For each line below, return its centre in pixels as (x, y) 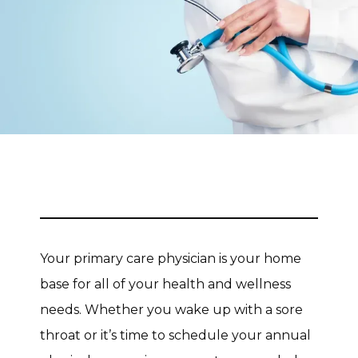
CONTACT (86, 124)
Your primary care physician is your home (171, 259)
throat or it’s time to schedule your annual (175, 335)
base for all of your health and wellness (165, 284)
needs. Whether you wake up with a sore (171, 310)
